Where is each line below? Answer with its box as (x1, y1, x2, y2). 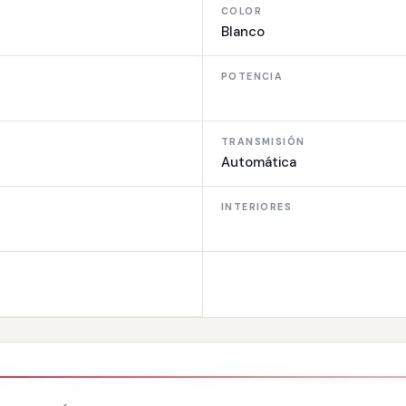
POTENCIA (221, 70, 284, 82)
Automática (221, 153, 296, 171)
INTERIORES (221, 200, 292, 213)
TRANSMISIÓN (221, 135, 305, 148)
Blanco (221, 23, 265, 41)
